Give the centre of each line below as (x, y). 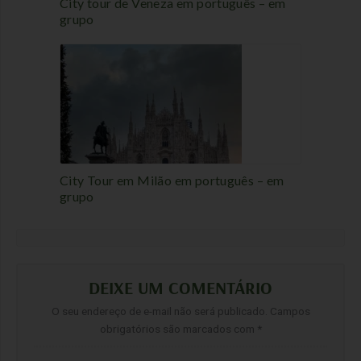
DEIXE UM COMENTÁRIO (180, 287)
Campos (290, 311)
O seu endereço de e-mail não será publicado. (159, 311)
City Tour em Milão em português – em (172, 180)
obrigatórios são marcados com (178, 328)
